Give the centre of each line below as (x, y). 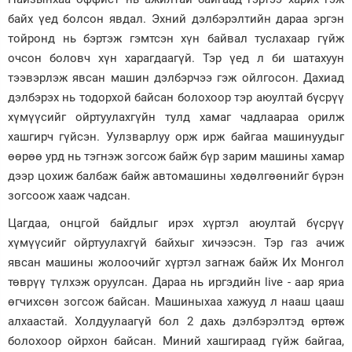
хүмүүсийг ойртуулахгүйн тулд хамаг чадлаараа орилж (176, 117)
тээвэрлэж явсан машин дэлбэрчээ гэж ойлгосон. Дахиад (176, 78)
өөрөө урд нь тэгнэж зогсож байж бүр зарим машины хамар (176, 157)
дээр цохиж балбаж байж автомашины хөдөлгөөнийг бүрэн (176, 176)
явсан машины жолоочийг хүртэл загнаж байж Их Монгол (176, 263)
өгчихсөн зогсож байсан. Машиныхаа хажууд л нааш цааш (176, 302)
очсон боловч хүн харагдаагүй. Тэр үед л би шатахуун (176, 59)
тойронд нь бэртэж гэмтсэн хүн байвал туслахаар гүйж (176, 39)
